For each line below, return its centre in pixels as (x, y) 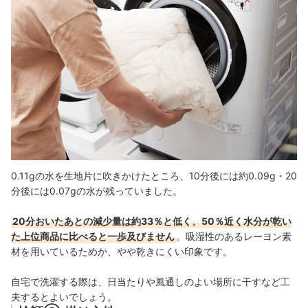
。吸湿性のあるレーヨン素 (234, 236)
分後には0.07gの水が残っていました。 (97, 191)
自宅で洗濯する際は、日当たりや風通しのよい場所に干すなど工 (151, 282)
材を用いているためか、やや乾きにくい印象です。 (122, 252)
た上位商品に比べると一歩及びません (93, 236)
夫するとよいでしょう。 (64, 297)
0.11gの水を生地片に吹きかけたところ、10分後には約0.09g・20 (154, 176)
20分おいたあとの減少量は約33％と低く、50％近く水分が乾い (152, 221)
